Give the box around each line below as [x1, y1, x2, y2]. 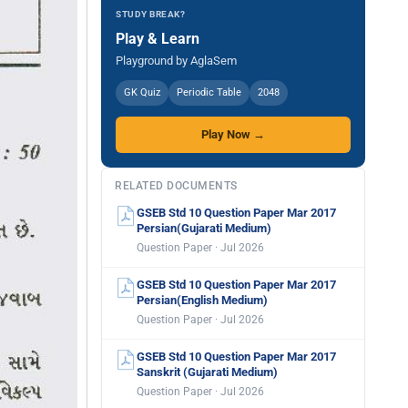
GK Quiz [124, 87, 160, 98]
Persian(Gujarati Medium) [137, 221, 271, 235]
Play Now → [201, 127, 265, 141]
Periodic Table [177, 87, 241, 98]
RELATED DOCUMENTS [115, 179, 238, 192]
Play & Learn [116, 30, 199, 47]
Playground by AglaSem [116, 54, 237, 67]
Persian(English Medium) [137, 293, 268, 307]
